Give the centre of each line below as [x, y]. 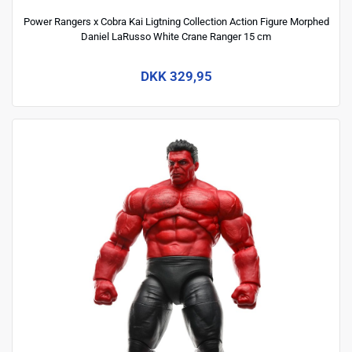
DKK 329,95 [176, 77]
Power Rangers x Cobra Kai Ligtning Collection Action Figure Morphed [176, 22]
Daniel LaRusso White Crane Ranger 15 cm [176, 37]
